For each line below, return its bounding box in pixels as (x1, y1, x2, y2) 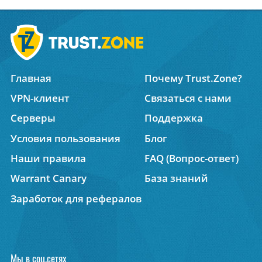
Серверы (11, 111, 56, 125)
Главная (11, 71, 52, 85)
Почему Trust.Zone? (144, 71, 242, 85)
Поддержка (144, 111, 203, 125)
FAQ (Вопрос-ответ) (144, 151, 239, 165)
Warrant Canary (11, 171, 87, 185)
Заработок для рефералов (11, 191, 142, 205)
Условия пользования (11, 131, 121, 145)
